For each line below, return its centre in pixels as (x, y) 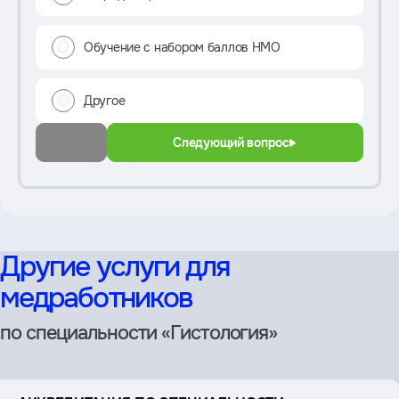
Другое (105, 101)
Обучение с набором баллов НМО (182, 48)
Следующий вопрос (231, 143)
